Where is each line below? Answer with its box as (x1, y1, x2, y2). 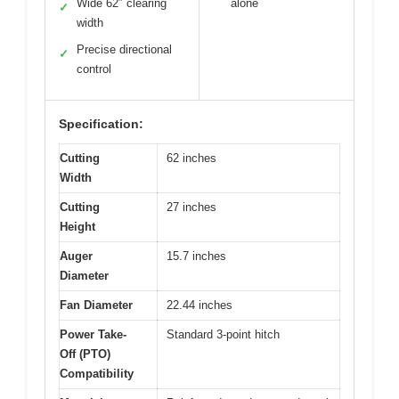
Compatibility (60, 366, 134, 380)
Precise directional (77, 42, 172, 56)
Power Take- (60, 327, 126, 341)
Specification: (59, 116, 143, 131)
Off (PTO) (60, 346, 110, 361)
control (77, 61, 111, 76)
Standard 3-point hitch (167, 327, 280, 341)
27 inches (167, 199, 216, 214)
